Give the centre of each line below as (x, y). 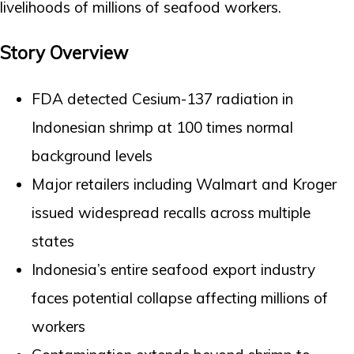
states (53, 241)
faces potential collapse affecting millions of (180, 298)
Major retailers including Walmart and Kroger (184, 185)
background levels (92, 156)
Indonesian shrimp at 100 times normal (162, 128)
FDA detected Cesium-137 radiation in (162, 99)
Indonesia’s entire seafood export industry (173, 270)
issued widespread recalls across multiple (171, 213)
